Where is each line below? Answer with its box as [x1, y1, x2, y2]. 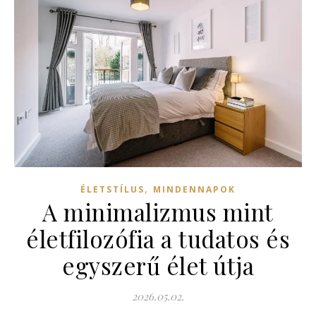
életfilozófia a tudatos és [26, 223, 290, 255]
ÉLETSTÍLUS [80, 183, 145, 196]
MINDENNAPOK [153, 183, 236, 196]
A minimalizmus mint [42, 196, 274, 228]
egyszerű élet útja [62, 250, 254, 281]
